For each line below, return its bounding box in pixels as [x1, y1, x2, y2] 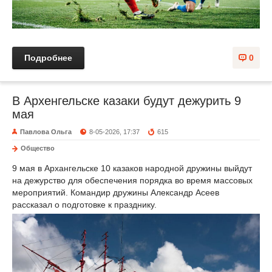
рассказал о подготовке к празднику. [12, 199, 157, 209]
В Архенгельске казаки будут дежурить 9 [12, 93, 241, 107]
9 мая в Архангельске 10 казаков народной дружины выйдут [12, 163, 252, 173]
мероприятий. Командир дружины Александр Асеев [12, 187, 219, 197]
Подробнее [24, 52, 72, 63]
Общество [21, 144, 55, 152]
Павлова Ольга [20, 127, 72, 135]
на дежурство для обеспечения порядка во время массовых [12, 175, 253, 185]
